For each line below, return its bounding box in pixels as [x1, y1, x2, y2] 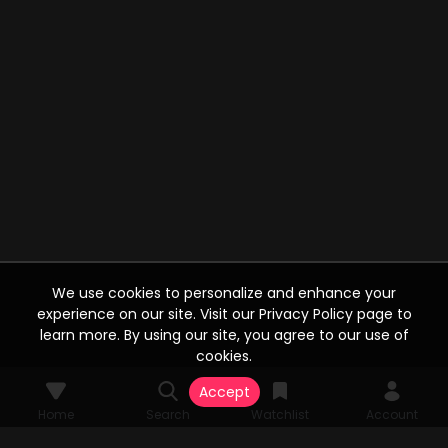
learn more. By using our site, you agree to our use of [39, 325, 409, 345]
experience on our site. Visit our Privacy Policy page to [36, 304, 412, 324]
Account [366, 405, 418, 423]
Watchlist [251, 405, 309, 423]
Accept [198, 382, 250, 402]
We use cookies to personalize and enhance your [52, 283, 396, 303]
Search [146, 405, 190, 423]
